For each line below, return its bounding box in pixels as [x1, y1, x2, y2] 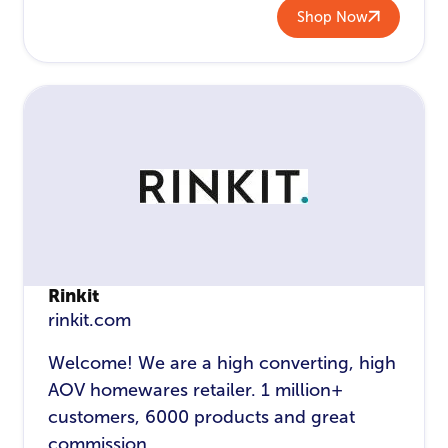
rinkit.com [48, 310, 132, 331]
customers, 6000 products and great [48, 407, 356, 428]
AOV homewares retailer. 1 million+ [48, 380, 344, 401]
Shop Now [296, 9, 368, 26]
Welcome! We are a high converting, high [48, 353, 397, 374]
